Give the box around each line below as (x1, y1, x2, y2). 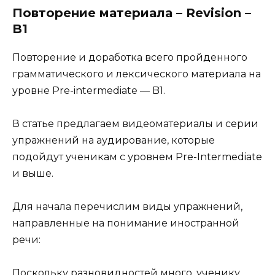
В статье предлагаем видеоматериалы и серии (12, 117, 258, 130)
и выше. (12, 167, 53, 179)
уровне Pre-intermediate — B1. (12, 84, 165, 96)
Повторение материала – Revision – (12, 5, 251, 20)
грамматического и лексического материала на (12, 68, 261, 80)
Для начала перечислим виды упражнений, (12, 201, 242, 213)
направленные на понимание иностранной (12, 217, 239, 230)
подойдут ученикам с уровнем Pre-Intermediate (12, 150, 262, 163)
